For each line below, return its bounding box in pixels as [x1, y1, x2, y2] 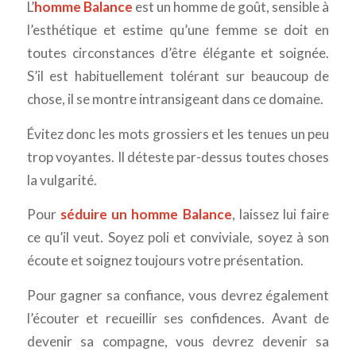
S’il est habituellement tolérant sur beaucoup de [26, 67, 330, 84]
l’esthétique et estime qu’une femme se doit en [26, 21, 330, 38]
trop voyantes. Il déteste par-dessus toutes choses [26, 148, 330, 165]
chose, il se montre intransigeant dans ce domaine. [26, 90, 323, 107]
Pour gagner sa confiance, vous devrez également [26, 286, 330, 304]
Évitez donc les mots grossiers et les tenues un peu [26, 125, 330, 142]
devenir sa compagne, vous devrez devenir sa [26, 332, 330, 350]
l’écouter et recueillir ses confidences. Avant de [26, 309, 330, 327]
